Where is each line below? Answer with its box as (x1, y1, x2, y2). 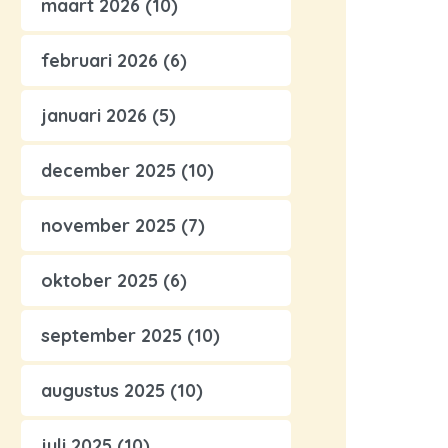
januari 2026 (41, 104, 147, 127)
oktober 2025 (41, 269, 158, 292)
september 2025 (41, 324, 182, 347)
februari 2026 (41, 49, 158, 72)
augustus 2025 (41, 379, 165, 402)
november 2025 (41, 214, 176, 237)
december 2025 (41, 159, 176, 182)
